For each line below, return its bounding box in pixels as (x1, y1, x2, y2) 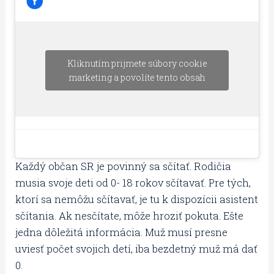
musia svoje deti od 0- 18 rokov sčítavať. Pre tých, (15, 176, 251, 190)
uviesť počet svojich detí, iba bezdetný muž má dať (15, 242, 258, 256)
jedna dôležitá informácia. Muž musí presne (15, 226, 228, 239)
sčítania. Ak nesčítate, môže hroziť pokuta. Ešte (15, 209, 244, 223)
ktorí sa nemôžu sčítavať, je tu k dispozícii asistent (15, 193, 259, 206)
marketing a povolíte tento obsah (68, 72, 206, 84)
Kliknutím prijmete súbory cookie (67, 57, 207, 70)
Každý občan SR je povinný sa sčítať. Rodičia (15, 160, 232, 173)
